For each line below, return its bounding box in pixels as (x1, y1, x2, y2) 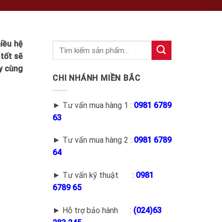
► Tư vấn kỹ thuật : (53, 170, 136, 180)
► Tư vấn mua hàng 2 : (53, 135, 134, 145)
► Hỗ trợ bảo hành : (53, 205, 133, 215)
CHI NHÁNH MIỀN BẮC (53, 73, 141, 83)
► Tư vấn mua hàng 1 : (53, 100, 134, 110)
